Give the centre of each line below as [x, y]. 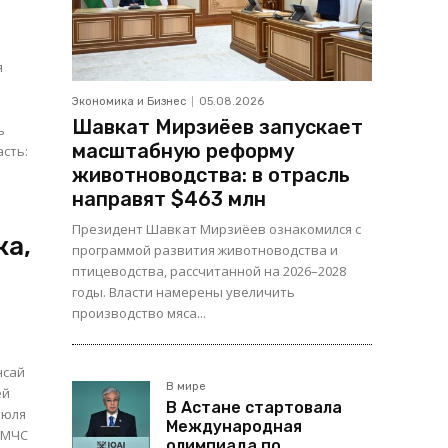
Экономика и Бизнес [129, 102]
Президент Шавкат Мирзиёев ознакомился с [216, 229]
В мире [186, 387]
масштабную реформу [183, 151]
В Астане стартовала [254, 408]
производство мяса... [139, 313]
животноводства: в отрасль [211, 175]
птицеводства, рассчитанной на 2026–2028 [209, 271]
